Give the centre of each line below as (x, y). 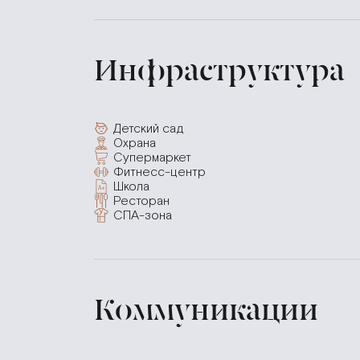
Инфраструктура (219, 71)
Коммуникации (206, 310)
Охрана (135, 143)
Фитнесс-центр (160, 172)
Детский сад (149, 129)
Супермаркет (152, 157)
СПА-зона (143, 215)
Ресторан (141, 201)
